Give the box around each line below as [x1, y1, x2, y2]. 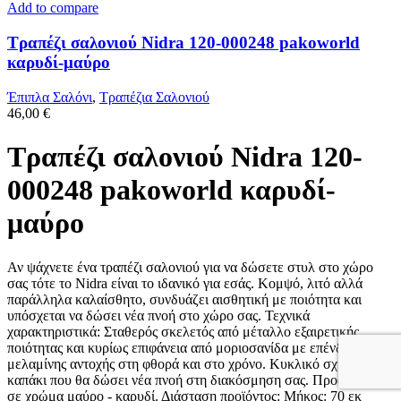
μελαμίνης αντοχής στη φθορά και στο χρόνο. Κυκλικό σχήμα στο [7, 355, 384, 371]
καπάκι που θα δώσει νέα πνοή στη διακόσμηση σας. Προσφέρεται [7, 371, 389, 388]
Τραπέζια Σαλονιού [99, 89, 209, 105]
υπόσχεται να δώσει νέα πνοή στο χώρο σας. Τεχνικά [7, 307, 310, 323]
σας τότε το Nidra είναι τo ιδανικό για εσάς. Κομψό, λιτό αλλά [7, 275, 363, 291]
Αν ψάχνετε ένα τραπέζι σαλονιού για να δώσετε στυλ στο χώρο [7, 259, 373, 275]
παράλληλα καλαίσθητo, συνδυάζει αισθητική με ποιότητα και [7, 291, 362, 307]
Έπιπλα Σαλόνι [7, 89, 92, 105]
